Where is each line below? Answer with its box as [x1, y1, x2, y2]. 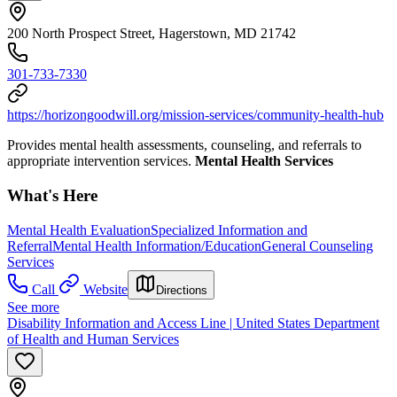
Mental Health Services [195, 153, 333, 169]
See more [7, 299, 59, 315]
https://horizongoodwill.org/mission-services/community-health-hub [7, 107, 384, 123]
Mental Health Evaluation [7, 222, 151, 237]
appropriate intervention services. [7, 153, 195, 169]
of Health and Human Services [7, 331, 179, 346]
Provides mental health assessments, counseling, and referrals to [7, 137, 362, 153]
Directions [156, 283, 207, 297]
